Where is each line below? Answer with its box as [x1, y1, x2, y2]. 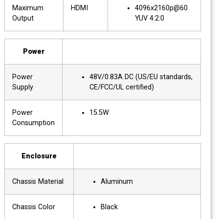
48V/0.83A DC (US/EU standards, [96, 72, 199, 81]
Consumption [19, 118, 61, 127]
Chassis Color [19, 202, 62, 211]
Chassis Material [19, 177, 70, 186]
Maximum [19, 3, 50, 12]
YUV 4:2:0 [141, 14, 171, 22]
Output [19, 14, 40, 22]
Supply [19, 83, 40, 91]
